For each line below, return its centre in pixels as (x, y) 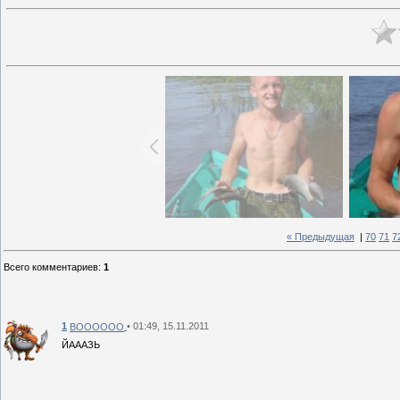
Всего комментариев (51, 267)
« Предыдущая (321, 237)
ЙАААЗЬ (81, 344)
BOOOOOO (97, 326)
